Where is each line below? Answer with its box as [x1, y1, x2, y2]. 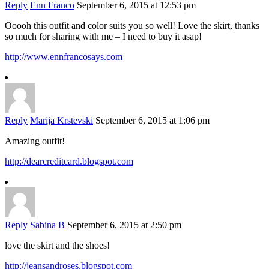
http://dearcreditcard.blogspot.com [5, 156, 133, 167]
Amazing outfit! [5, 136, 65, 147]
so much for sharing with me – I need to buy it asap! [5, 31, 202, 42]
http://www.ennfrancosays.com [5, 52, 122, 62]
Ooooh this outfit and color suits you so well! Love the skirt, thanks [5, 20, 259, 31]
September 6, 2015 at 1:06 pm [95, 115, 210, 126]
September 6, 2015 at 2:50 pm [67, 220, 181, 231]
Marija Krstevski [30, 115, 93, 126]
